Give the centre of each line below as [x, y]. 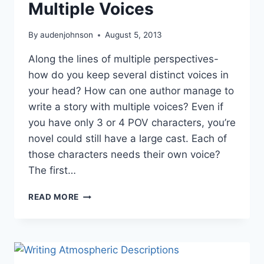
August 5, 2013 [134, 35]
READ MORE [54, 197]
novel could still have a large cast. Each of [128, 139]
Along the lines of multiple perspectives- [123, 59]
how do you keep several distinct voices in [128, 75]
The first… [52, 171]
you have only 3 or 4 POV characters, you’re [132, 123]
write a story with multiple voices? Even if [126, 107]
